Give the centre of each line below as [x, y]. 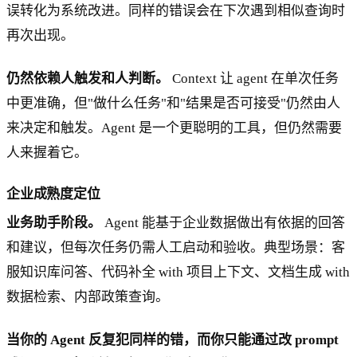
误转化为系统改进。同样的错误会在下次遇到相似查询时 [176, 11]
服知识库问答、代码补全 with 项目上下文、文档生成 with [178, 273]
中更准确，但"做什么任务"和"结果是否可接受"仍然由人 [173, 104]
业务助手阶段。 [54, 223]
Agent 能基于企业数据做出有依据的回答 [223, 223]
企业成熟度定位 [53, 194]
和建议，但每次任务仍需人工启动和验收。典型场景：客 [176, 248]
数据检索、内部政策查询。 [88, 297]
